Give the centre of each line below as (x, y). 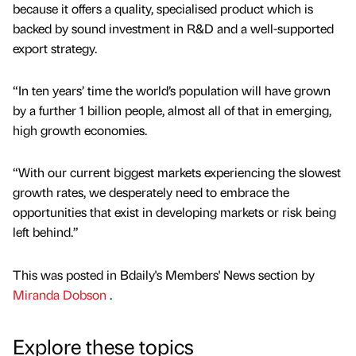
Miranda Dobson (61, 294)
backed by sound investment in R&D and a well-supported (173, 29)
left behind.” (46, 232)
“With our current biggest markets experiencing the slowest (177, 172)
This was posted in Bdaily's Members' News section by (164, 274)
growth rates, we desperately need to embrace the (151, 192)
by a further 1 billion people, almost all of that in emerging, (172, 110)
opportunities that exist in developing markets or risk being (174, 212)
